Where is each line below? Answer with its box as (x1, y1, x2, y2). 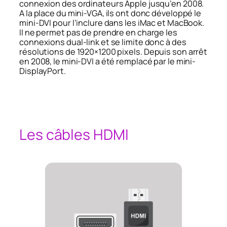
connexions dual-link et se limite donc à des (19, 36, 186, 48)
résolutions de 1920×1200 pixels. (19, 46, 142, 57)
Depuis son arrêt (143, 46, 208, 57)
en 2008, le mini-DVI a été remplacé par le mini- (19, 55, 196, 67)
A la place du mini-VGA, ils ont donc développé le (19, 7, 202, 19)
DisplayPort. (19, 65, 66, 77)
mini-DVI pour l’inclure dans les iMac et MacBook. (19, 17, 205, 28)
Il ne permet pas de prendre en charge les (19, 26, 177, 38)
